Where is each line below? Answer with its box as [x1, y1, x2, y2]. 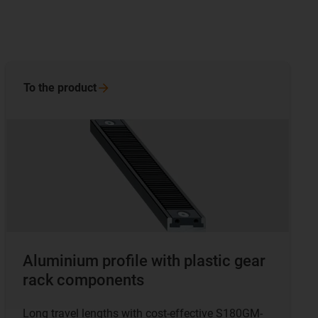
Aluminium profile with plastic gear [23, 252, 265, 270]
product [57, 81, 97, 95]
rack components [23, 271, 144, 290]
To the [23, 81, 57, 95]
